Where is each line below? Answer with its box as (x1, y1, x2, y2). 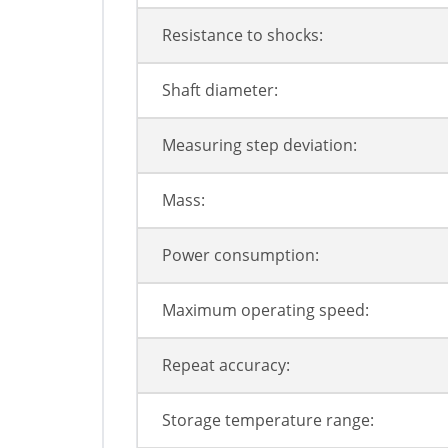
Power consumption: (162, 244, 319, 267)
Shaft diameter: (162, 79, 278, 102)
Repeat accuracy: (162, 354, 290, 377)
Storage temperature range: (162, 409, 374, 432)
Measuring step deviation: (162, 134, 357, 157)
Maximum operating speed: (162, 299, 369, 322)
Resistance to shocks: (162, 24, 323, 47)
